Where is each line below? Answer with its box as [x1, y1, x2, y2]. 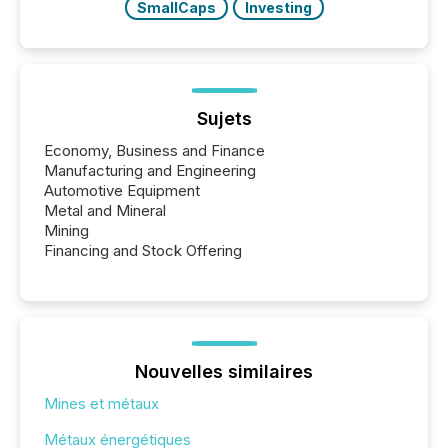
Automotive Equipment [44, 180, 200, 200]
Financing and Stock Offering [44, 240, 242, 260]
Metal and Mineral [44, 200, 166, 220]
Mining [44, 220, 89, 240]
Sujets [196, 107, 252, 129]
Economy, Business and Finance [44, 140, 265, 160]
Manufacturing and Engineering [44, 160, 256, 180]
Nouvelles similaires [135, 360, 313, 382]
